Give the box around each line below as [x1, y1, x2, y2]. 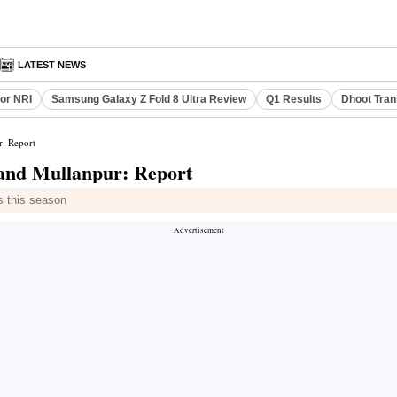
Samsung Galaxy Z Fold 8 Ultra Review [51, 93, 246, 105]
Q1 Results [266, 93, 322, 105]
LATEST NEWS [18, 59, 87, 70]
